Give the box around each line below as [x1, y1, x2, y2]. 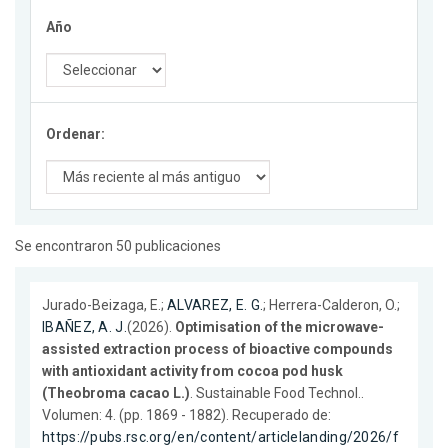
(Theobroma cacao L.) [42, 385, 190, 402]
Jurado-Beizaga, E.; [42, 297, 167, 314]
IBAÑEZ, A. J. [42, 319, 127, 336]
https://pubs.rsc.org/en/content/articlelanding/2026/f [42, 429, 399, 446]
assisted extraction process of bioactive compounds [42, 341, 393, 358]
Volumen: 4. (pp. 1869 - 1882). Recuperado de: [42, 407, 331, 424]
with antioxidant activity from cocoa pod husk [42, 363, 343, 380]
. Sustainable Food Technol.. [190, 385, 364, 402]
